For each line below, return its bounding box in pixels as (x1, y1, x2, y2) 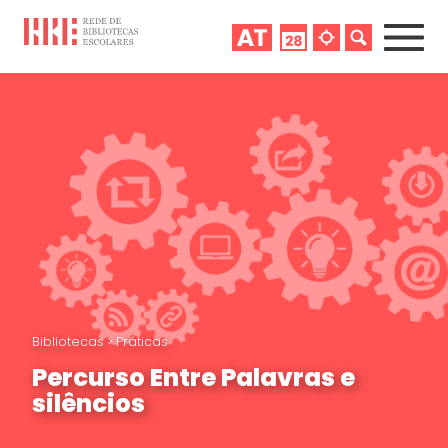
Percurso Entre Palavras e (32, 359, 356, 395)
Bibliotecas (32, 333, 108, 351)
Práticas (116, 333, 169, 351)
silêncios (32, 385, 146, 421)
